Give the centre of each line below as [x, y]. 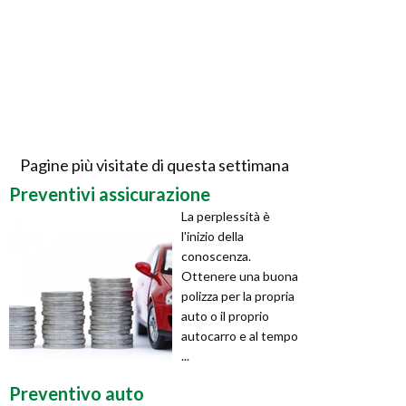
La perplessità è [226, 216]
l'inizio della [213, 236]
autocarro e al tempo [240, 335]
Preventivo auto [77, 393]
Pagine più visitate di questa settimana [154, 164]
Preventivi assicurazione [110, 193]
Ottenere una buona [240, 275]
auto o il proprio [225, 315]
